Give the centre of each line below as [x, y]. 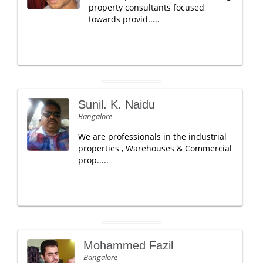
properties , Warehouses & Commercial [155, 148]
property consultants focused [146, 7]
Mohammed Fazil [128, 245]
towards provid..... [124, 19]
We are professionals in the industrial [152, 136]
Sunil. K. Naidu [117, 104]
